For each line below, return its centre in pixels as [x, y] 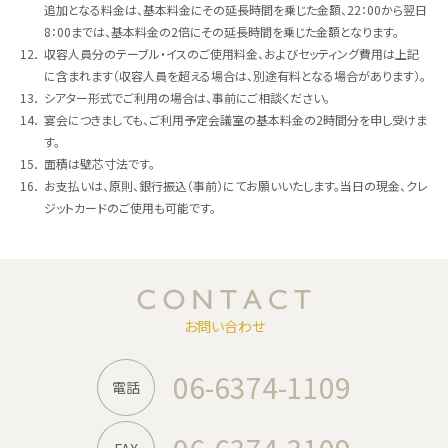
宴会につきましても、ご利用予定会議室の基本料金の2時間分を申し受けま [235, 120]
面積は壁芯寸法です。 [99, 164]
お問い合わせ [224, 326]
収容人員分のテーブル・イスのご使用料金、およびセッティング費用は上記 [231, 54]
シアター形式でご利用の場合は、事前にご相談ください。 [187, 98]
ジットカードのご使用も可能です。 [130, 208]
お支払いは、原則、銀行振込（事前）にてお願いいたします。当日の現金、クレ [236, 186]
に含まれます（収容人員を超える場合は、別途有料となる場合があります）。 [235, 76]
